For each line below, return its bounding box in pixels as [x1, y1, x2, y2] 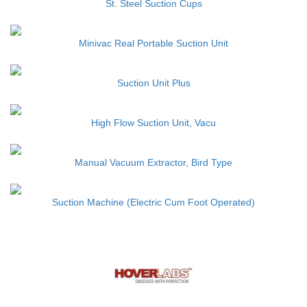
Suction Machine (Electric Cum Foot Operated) [52, 197, 255, 208]
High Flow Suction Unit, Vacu [91, 117, 216, 128]
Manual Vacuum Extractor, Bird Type [75, 157, 232, 168]
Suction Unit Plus [116, 77, 191, 88]
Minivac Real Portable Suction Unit [79, 38, 228, 49]
